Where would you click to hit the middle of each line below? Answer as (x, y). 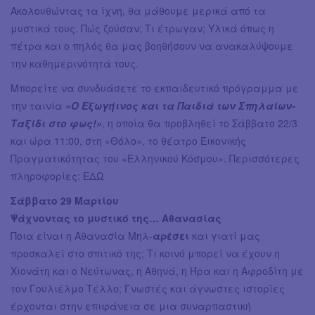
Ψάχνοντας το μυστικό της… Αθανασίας (116, 218)
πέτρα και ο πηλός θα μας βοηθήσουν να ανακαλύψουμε (152, 46)
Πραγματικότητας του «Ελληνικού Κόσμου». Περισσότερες (155, 159)
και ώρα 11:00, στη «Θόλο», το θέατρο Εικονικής (128, 141)
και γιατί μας (226, 236)
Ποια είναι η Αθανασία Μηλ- (82, 236)
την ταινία (38, 106)
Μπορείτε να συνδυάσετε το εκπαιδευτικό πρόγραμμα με (155, 88)
